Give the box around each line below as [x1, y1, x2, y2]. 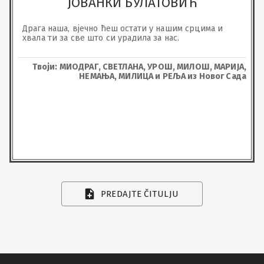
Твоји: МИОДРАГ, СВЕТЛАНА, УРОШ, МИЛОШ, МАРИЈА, [32, 61, 246, 72]
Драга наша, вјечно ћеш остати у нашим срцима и [22, 23, 226, 34]
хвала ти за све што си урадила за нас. [22, 32, 180, 43]
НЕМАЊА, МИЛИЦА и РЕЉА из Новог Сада [79, 71, 246, 81]
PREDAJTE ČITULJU [100, 189, 179, 199]
